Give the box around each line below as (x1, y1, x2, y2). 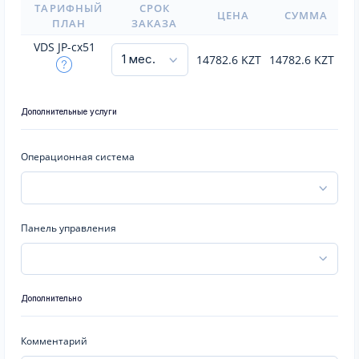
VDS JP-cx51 (33, 39, 95, 54)
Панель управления (21, 220, 116, 235)
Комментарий (21, 334, 87, 348)
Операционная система (21, 150, 135, 163)
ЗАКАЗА (131, 16, 178, 30)
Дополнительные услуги (21, 107, 117, 116)
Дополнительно (21, 293, 82, 303)
